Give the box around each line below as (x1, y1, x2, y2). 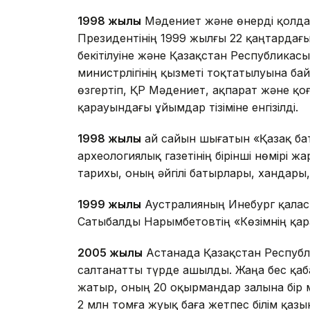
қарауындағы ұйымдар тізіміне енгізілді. (77, 100, 298, 115)
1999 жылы (77, 197, 141, 212)
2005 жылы (77, 246, 143, 260)
